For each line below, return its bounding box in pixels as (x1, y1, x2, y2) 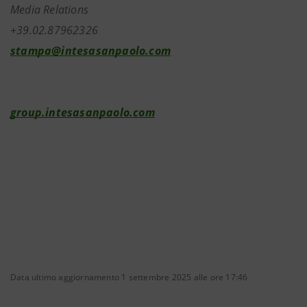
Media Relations (10, 2, 88, 17)
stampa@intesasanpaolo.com (10, 43, 171, 58)
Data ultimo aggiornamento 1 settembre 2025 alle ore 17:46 (10, 271, 248, 283)
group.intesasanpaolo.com (10, 105, 155, 120)
